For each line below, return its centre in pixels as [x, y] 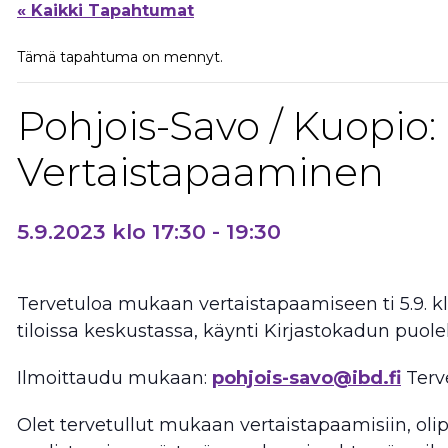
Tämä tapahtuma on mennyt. [120, 56]
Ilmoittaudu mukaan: [114, 377]
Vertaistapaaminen [200, 171]
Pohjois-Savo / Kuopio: [226, 125]
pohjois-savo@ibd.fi [306, 377]
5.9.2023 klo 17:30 [111, 231]
